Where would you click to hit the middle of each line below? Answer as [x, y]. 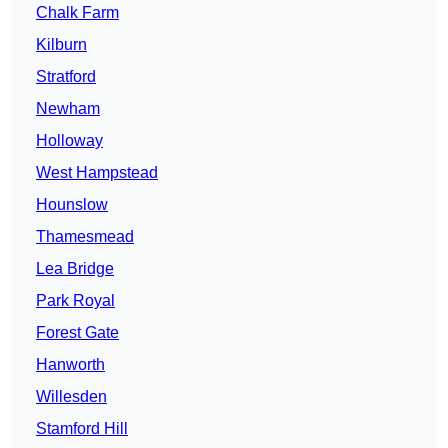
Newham [68, 109]
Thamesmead [85, 237]
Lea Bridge [75, 269]
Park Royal [75, 301]
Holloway [69, 141]
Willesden [71, 397]
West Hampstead [97, 173]
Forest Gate [77, 333]
